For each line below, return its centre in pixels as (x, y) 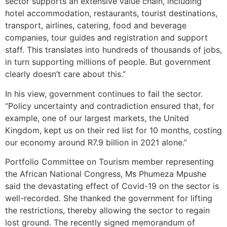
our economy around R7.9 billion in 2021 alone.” (96, 142)
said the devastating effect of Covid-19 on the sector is (112, 186)
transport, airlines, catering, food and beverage (96, 26)
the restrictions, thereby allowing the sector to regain (107, 211)
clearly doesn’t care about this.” (65, 74)
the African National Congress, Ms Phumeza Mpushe (106, 174)
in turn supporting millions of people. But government (108, 62)
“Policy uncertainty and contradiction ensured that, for (110, 106)
